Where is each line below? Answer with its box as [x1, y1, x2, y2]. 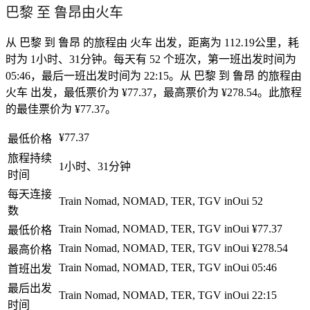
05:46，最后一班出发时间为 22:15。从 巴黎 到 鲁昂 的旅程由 [6, 69, 302, 82]
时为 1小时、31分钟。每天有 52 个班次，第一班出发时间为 [6, 53, 296, 65]
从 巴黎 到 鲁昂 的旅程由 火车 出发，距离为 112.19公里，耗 [6, 36, 299, 48]
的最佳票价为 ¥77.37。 [6, 102, 116, 115]
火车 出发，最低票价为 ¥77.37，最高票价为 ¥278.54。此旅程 [6, 86, 302, 98]
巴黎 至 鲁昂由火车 [6, 5, 123, 21]
